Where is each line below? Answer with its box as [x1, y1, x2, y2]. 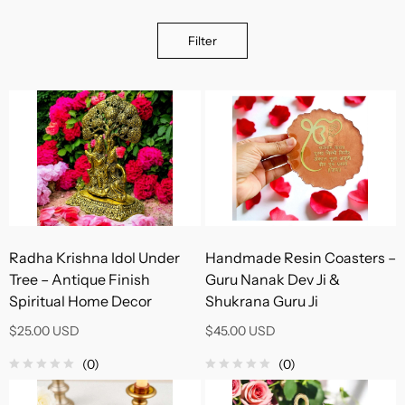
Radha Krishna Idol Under [9, 249, 180, 267]
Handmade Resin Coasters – [204, 249, 396, 267]
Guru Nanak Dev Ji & [204, 270, 340, 288]
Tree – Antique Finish [9, 270, 150, 288]
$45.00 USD [204, 323, 276, 339]
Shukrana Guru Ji [204, 292, 318, 310]
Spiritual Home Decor [9, 292, 152, 310]
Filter [188, 33, 217, 48]
